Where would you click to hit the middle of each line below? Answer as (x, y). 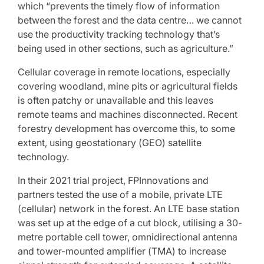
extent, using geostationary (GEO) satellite (110, 143)
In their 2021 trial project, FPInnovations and (113, 180)
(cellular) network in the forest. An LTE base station (128, 209)
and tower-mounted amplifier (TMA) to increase (122, 251)
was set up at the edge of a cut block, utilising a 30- (130, 223)
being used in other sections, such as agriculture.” (126, 48)
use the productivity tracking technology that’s (119, 34)
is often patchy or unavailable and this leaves (115, 100)
